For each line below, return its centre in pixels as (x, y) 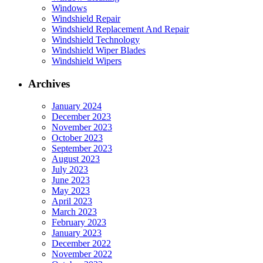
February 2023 (79, 222)
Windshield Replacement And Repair (120, 29)
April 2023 (72, 201)
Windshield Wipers (87, 61)
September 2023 (82, 149)
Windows (69, 8)
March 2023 (74, 212)
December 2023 (81, 117)
